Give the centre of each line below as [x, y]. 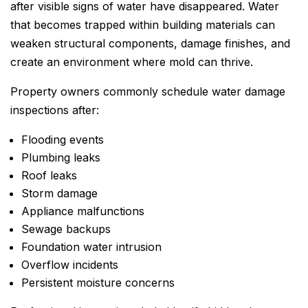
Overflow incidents [70, 264]
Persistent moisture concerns [98, 282]
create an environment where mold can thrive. [132, 62]
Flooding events [63, 139]
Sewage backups [66, 229]
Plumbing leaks [61, 157]
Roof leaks [49, 175]
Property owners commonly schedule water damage [148, 91]
